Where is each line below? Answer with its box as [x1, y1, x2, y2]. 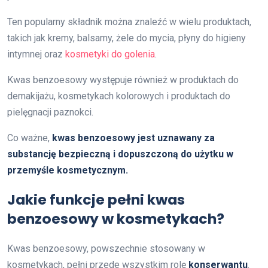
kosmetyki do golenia [65, 48, 155, 60]
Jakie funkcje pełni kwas [7, 189, 185, 209]
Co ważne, [7, 132, 52, 144]
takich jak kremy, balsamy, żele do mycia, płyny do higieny [7, 32, 246, 44]
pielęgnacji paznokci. [7, 106, 93, 118]
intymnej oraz [7, 48, 65, 60]
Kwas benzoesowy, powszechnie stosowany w [7, 242, 205, 254]
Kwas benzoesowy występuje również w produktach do [7, 74, 239, 86]
